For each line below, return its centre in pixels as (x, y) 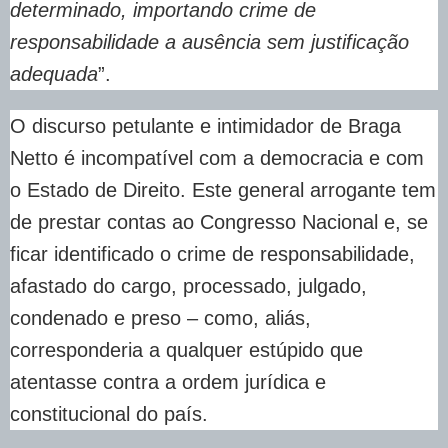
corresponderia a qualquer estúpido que (186, 350)
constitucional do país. (109, 414)
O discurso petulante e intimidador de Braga (205, 126)
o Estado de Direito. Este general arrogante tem (223, 190)
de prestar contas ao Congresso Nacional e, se (219, 222)
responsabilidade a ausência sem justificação (209, 42)
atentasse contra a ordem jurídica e (168, 382)
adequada (54, 74)
